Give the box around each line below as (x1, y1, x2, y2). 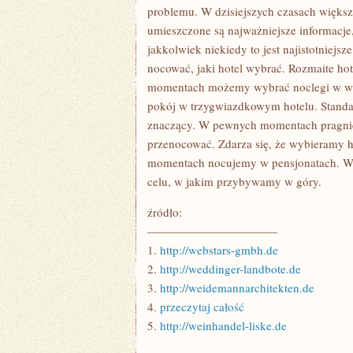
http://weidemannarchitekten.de (160, 280, 314, 295)
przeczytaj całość (160, 299, 244, 314)
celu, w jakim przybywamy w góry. (147, 173, 321, 189)
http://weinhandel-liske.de (160, 318, 287, 333)
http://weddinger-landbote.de (160, 261, 301, 277)
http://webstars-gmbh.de (160, 242, 278, 258)
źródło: (147, 204, 182, 220)
